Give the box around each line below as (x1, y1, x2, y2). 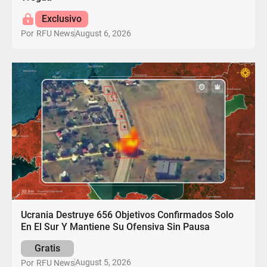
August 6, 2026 (75, 28, 132, 38)
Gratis (35, 242, 61, 254)
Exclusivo (41, 13, 82, 25)
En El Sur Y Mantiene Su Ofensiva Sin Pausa (21, 221, 210, 232)
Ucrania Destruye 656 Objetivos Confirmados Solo (21, 209, 234, 221)
